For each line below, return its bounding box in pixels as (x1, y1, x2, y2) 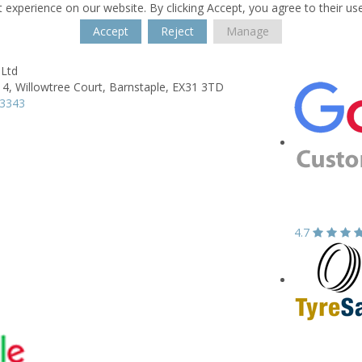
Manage (226, 23, 269, 39)
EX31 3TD (172, 79, 224, 95)
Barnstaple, (109, 79, 169, 95)
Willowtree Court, (15, 79, 106, 95)
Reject (161, 23, 194, 39)
